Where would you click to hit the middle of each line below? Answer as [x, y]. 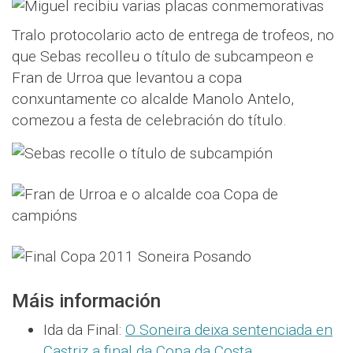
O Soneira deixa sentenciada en [229, 330]
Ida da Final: [84, 330]
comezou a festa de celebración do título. [149, 120]
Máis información [86, 301]
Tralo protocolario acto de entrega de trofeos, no [173, 35]
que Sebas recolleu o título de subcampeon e [163, 56]
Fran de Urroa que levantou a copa [127, 78]
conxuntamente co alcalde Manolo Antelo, [153, 99]
